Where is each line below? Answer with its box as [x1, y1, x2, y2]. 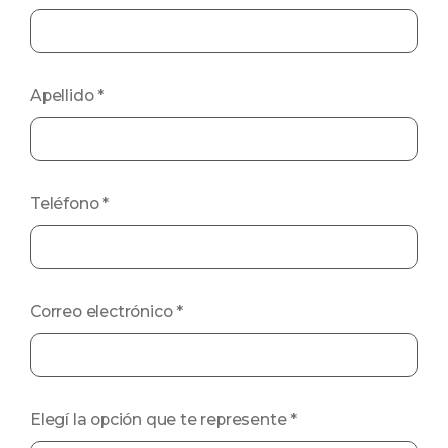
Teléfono [30, 194, 103, 213]
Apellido [30, 86, 98, 105]
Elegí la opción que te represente [30, 410, 291, 429]
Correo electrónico [30, 302, 177, 321]
